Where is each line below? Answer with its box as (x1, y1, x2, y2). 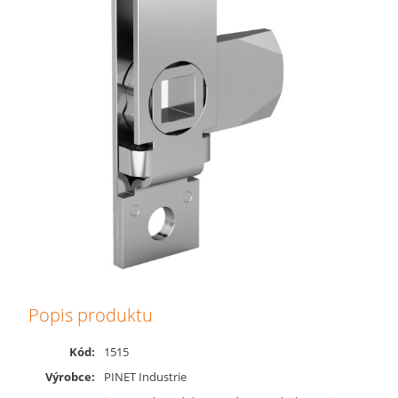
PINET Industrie (104, 369, 187, 385)
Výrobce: (45, 369, 96, 385)
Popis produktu (28, 303, 154, 327)
